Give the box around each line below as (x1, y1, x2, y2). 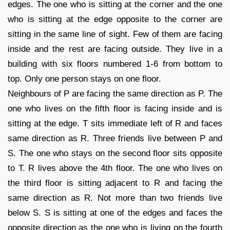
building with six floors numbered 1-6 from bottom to (8, 59, 222, 69)
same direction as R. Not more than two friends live (8, 193, 222, 203)
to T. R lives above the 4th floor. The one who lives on (8, 163, 222, 173)
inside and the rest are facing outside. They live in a (8, 44, 222, 54)
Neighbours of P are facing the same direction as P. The (8, 88, 222, 99)
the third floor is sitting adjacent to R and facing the (8, 178, 222, 188)
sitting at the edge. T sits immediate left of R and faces (8, 118, 222, 128)
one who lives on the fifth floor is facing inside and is (8, 103, 222, 113)
